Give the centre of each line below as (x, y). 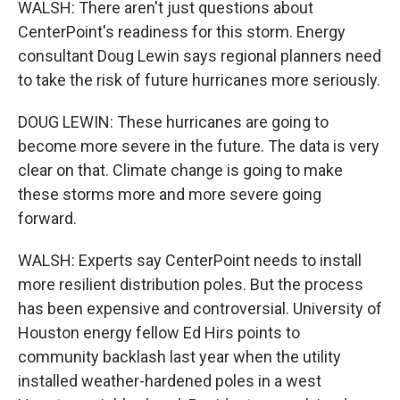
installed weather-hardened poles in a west (170, 381)
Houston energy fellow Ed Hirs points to (159, 333)
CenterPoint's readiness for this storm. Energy (182, 32)
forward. (47, 218)
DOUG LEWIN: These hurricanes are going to (173, 122)
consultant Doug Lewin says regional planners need (200, 56)
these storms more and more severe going (170, 194)
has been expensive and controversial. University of (200, 308)
